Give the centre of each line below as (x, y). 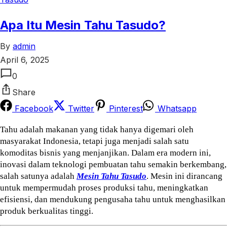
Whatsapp (176, 108)
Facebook (33, 108)
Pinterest (125, 108)
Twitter (80, 108)
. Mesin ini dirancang (184, 176)
